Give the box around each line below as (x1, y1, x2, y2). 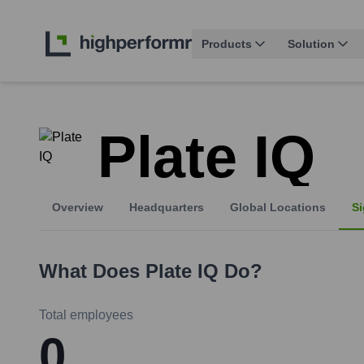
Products (201, 37, 252, 51)
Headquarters (129, 201, 204, 214)
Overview (52, 201, 103, 214)
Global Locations (230, 201, 326, 214)
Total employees (39, 308, 133, 323)
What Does (39, 260, 145, 283)
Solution (288, 37, 335, 51)
